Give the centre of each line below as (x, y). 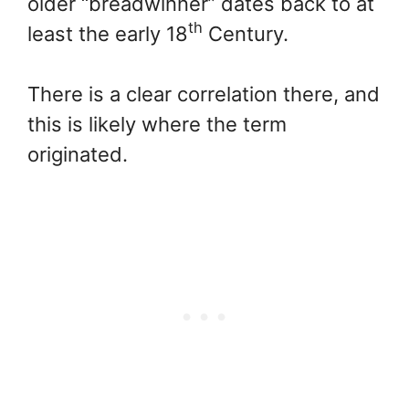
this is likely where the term (157, 124)
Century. (246, 33)
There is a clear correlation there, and (204, 94)
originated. (78, 154)
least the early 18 (108, 33)
